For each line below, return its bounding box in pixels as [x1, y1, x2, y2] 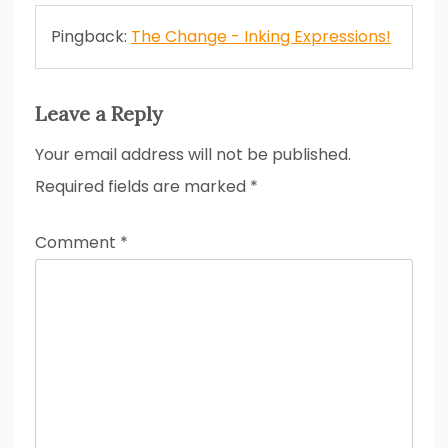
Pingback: [51, 24, 131, 48]
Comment [35, 230, 120, 254]
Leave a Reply [35, 100, 163, 126]
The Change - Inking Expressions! [131, 24, 391, 48]
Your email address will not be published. [35, 142, 351, 166]
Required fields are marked [35, 174, 250, 198]
